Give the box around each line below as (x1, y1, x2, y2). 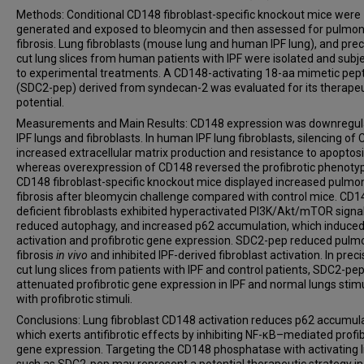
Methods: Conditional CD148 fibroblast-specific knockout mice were (16, 8, 361, 21)
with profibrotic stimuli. (16, 292, 132, 305)
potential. (16, 96, 64, 109)
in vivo (56, 249, 88, 262)
